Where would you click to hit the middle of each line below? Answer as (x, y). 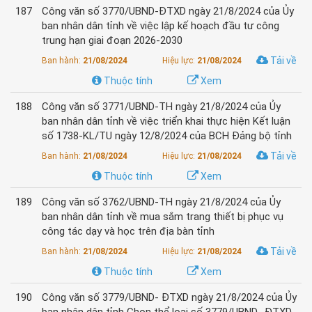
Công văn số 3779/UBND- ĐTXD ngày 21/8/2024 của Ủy (169, 297)
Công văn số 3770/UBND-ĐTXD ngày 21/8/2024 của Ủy (168, 11)
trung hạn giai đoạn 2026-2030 (112, 40)
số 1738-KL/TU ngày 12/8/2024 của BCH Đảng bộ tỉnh (167, 136)
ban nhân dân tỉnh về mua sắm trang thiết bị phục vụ (163, 217)
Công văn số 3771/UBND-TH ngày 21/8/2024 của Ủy (161, 107)
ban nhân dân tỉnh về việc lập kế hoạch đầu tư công (161, 26)
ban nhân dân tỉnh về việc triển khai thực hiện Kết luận (166, 121)
